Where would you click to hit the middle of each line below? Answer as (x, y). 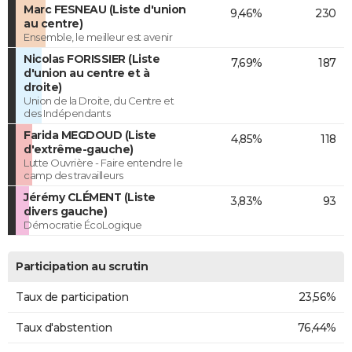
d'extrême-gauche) (79, 150)
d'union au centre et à (86, 73)
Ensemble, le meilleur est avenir (98, 37)
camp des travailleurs (73, 176)
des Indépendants (67, 114)
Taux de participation (72, 297)
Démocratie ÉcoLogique (83, 225)
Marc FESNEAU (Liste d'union (105, 10)
